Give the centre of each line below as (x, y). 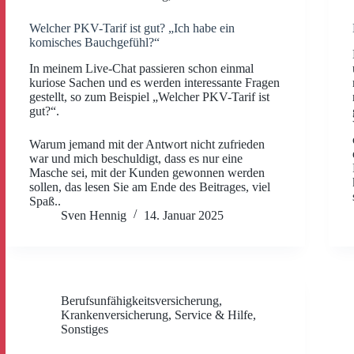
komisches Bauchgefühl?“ (94, 42)
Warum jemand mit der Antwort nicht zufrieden (147, 144)
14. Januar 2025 (184, 215)
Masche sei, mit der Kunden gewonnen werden (147, 172)
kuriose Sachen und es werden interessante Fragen (154, 82)
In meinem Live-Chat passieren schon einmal (141, 68)
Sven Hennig (94, 215)
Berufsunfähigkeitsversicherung (140, 300)
